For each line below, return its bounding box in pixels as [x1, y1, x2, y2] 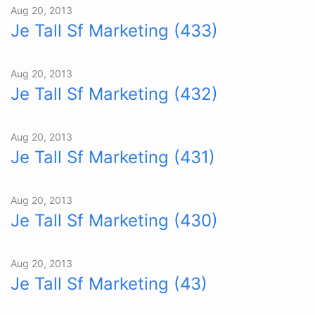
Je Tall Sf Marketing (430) [11, 210, 218, 231]
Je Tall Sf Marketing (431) [11, 147, 215, 167]
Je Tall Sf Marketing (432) [11, 84, 218, 104]
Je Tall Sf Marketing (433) [11, 20, 218, 41]
